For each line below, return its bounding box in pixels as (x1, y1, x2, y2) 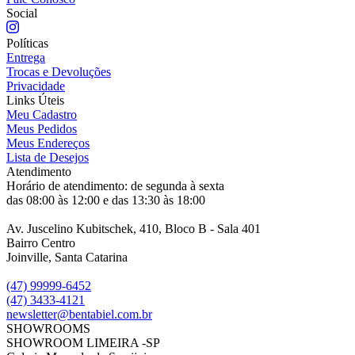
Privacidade (6, 78, 65, 93)
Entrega (6, 50, 45, 64)
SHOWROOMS (6, 321, 90, 335)
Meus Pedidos (6, 121, 77, 136)
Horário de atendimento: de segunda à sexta (6, 178, 224, 193)
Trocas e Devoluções (6, 64, 111, 78)
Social (6, 6, 37, 20)
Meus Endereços (6, 136, 90, 150)
